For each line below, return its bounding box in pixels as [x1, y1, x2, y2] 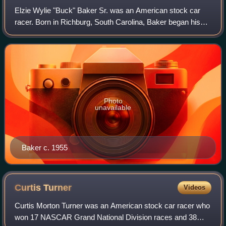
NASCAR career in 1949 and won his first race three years [15, 29, 207, 38]
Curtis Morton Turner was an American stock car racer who [15, 201, 210, 210]
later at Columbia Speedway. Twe [15, 41, 125, 50]
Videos [183, 183, 205, 191]
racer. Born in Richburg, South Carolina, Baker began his [15, 18, 201, 27]
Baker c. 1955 [22, 143, 68, 152]
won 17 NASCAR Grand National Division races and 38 [15, 212, 197, 221]
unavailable [95, 103, 131, 111]
